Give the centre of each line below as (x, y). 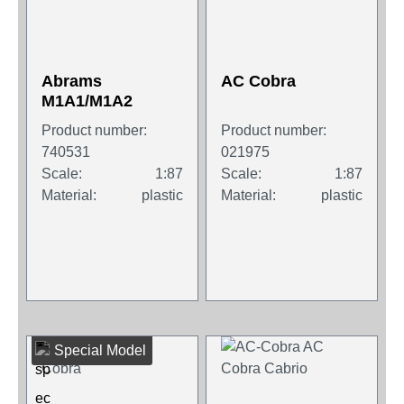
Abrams (72, 82)
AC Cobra (258, 82)
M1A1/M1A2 (87, 101)
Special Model (100, 351)
